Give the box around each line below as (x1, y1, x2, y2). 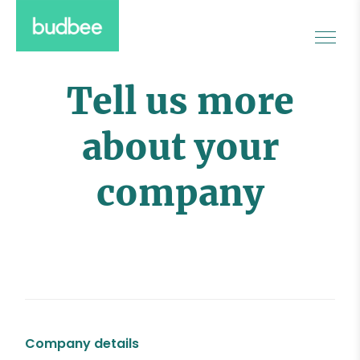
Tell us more (66, 78, 294, 124)
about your (81, 124, 279, 170)
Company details (25, 333, 140, 353)
